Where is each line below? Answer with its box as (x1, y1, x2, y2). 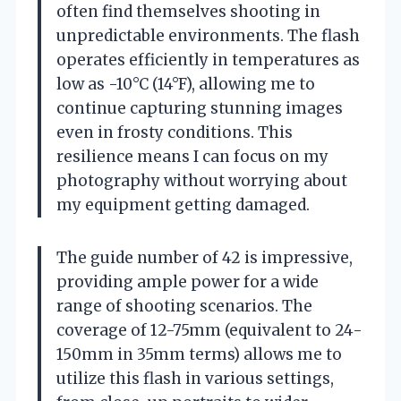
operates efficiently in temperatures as (56, 49, 360, 70)
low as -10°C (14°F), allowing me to (56, 73, 315, 94)
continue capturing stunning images (56, 98, 343, 118)
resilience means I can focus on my (56, 146, 328, 166)
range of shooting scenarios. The (56, 295, 312, 316)
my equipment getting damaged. (56, 194, 310, 215)
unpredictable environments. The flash (56, 25, 360, 46)
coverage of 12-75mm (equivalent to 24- (56, 320, 363, 340)
